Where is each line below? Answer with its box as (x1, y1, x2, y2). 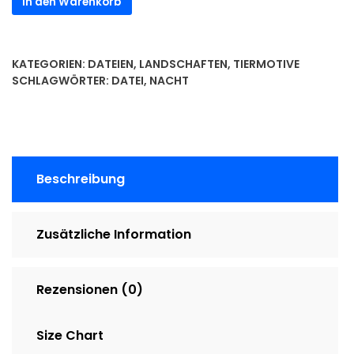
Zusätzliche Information (36, 225, 191, 244)
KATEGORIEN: (12, 56, 88, 73)
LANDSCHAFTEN (139, 56, 228, 73)
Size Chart (36, 326, 104, 345)
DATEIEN (88, 56, 134, 73)
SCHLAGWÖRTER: (12, 73, 111, 89)
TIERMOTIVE (233, 56, 299, 73)
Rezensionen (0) (36, 281, 143, 299)
